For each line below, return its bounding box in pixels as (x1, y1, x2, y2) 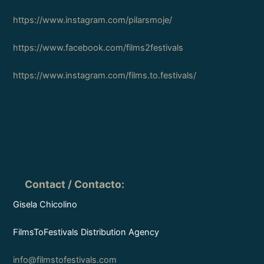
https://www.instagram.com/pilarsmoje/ (13, 14, 173, 25)
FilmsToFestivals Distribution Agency (13, 227, 160, 238)
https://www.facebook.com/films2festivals (13, 42, 184, 54)
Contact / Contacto (25, 177, 122, 190)
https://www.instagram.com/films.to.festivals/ (13, 70, 197, 81)
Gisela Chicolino (13, 199, 78, 210)
